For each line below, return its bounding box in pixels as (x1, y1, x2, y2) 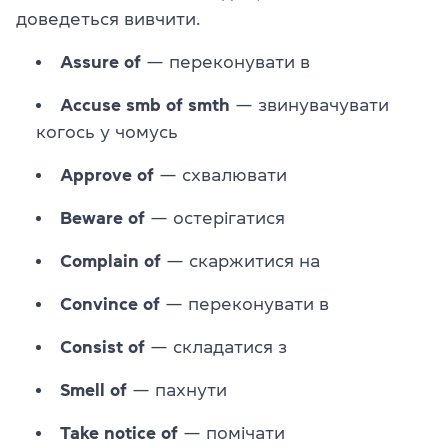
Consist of (60, 337, 145, 356)
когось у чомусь (36, 122, 178, 141)
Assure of (60, 52, 141, 71)
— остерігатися (150, 208, 285, 227)
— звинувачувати (230, 95, 389, 114)
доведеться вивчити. (16, 9, 200, 28)
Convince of (60, 294, 160, 313)
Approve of (60, 165, 154, 184)
